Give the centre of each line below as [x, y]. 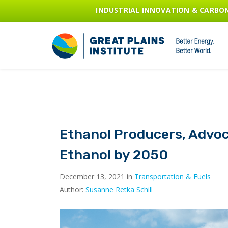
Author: [73, 190]
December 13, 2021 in [97, 177]
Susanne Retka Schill [119, 190]
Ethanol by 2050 [114, 154]
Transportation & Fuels [173, 177]
